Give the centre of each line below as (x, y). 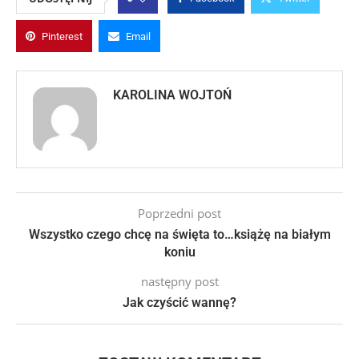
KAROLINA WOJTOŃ (172, 95)
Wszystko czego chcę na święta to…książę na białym (179, 235)
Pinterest (62, 37)
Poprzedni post (179, 214)
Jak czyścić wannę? (179, 303)
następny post (179, 282)
